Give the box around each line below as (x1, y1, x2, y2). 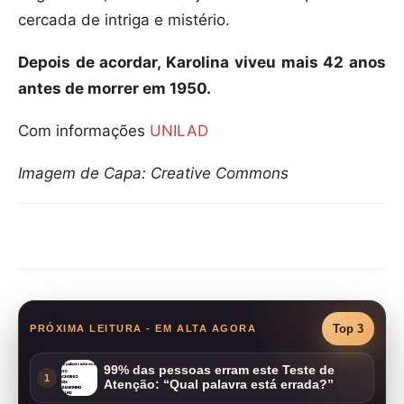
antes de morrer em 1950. (18, 79, 211, 98)
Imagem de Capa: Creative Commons (18, 164, 289, 183)
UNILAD (150, 122, 208, 141)
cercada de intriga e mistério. (18, 11, 230, 30)
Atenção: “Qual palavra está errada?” (104, 377, 334, 391)
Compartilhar (63, 230, 134, 244)
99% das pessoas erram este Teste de (104, 363, 335, 377)
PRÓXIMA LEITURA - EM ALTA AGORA (30, 322, 257, 334)
